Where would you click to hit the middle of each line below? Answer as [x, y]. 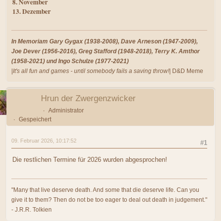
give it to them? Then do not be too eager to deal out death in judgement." [109, 200]
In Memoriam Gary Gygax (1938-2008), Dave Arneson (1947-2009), [105, 41]
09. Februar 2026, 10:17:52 [44, 140]
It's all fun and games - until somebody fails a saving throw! [91, 71]
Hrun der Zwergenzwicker [88, 98]
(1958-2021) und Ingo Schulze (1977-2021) [70, 61]
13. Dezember [32, 11]
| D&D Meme [186, 71]
